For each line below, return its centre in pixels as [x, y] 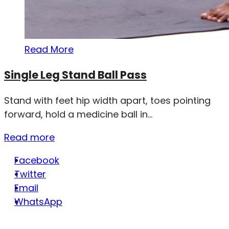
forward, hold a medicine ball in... [78, 114]
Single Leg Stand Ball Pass [75, 75]
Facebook [37, 161]
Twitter [30, 174]
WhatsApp [38, 202]
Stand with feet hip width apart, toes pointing [107, 101]
